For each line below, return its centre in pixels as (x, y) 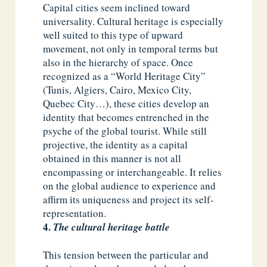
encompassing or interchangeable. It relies (133, 172)
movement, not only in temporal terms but (131, 48)
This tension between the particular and (126, 254)
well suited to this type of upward (113, 35)
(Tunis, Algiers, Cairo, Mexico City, (117, 89)
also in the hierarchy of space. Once (118, 62)
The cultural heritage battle (112, 227)
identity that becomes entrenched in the (126, 117)
